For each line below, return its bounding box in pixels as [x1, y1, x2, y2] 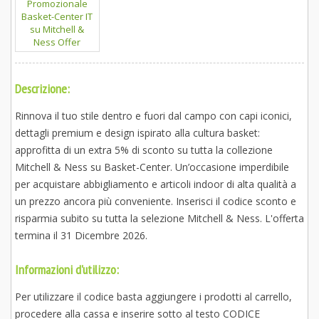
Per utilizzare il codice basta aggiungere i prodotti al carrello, [15, 290, 292, 303]
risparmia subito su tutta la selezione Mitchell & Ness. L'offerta [15, 211, 304, 225]
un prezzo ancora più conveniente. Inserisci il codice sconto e [15, 194, 296, 208]
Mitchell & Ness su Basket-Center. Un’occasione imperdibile [15, 160, 289, 174]
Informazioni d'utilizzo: [15, 261, 119, 278]
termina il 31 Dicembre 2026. [15, 229, 147, 242]
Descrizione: [15, 80, 70, 97]
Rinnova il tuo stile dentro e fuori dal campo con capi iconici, [15, 109, 292, 122]
